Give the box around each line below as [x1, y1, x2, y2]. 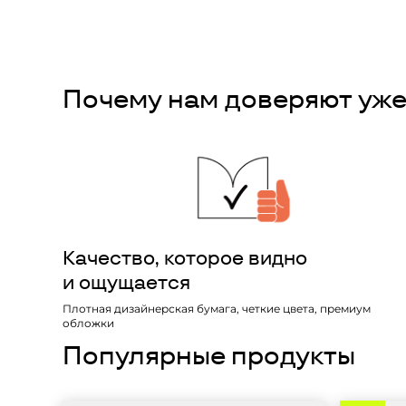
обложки [63, 316, 114, 330]
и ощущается [63, 269, 190, 295]
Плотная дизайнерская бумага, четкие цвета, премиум [63, 302, 371, 315]
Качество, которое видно [63, 245, 307, 271]
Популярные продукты [63, 338, 355, 373]
